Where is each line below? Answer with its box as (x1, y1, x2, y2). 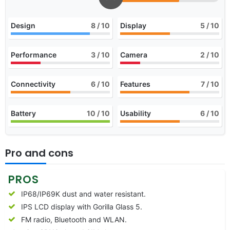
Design (11, 21, 35, 30)
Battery (11, 108, 36, 118)
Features (120, 79, 150, 88)
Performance (11, 50, 56, 59)
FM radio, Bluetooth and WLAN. (21, 215, 127, 224)
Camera (120, 50, 147, 59)
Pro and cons (5, 145, 73, 160)
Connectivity (11, 79, 55, 88)
